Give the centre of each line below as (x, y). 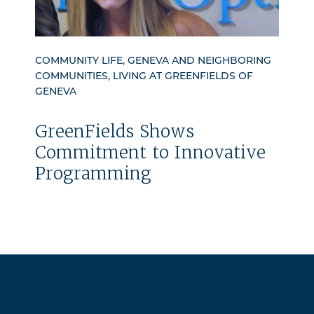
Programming (93, 173)
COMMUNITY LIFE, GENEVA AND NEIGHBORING (153, 62)
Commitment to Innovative (150, 152)
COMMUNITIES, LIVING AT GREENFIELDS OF (144, 77)
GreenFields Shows (115, 131)
